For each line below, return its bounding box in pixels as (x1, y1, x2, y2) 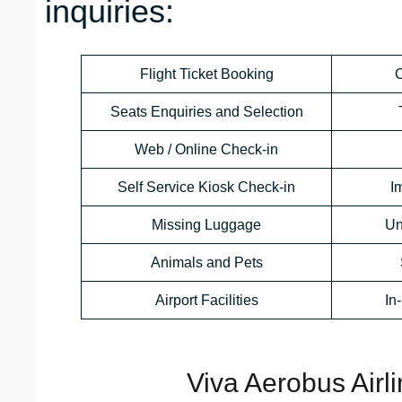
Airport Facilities (154, 293, 258, 309)
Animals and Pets (150, 255, 263, 271)
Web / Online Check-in (135, 142, 278, 158)
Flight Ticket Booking (139, 66, 274, 83)
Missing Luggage (152, 217, 261, 233)
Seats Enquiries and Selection (109, 104, 303, 120)
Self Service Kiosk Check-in (118, 179, 295, 196)
